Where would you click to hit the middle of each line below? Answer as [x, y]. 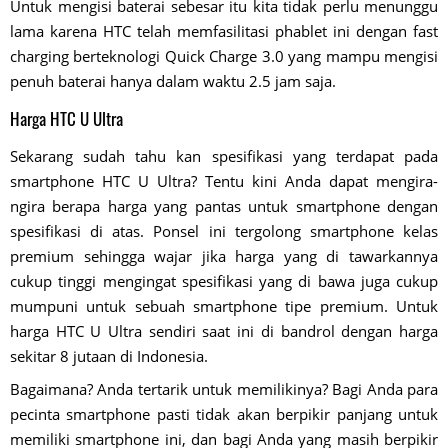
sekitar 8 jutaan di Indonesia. [109, 356]
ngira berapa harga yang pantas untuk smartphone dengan [224, 206]
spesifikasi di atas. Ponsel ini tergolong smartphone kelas [224, 231]
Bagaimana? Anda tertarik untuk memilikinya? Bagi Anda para [224, 389]
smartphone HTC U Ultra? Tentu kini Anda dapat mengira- [224, 181]
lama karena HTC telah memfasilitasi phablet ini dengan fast [224, 31]
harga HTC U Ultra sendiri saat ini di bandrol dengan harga [224, 331]
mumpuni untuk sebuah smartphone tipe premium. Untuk [224, 306]
